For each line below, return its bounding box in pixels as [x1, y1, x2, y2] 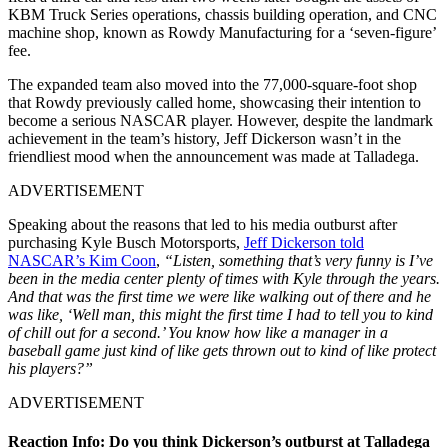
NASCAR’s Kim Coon [8, 251, 156, 269]
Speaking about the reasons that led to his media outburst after [8, 215, 397, 233]
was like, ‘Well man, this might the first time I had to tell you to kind [8, 305, 433, 323]
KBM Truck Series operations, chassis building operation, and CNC [8, 5, 437, 23]
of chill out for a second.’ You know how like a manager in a [8, 323, 388, 341]
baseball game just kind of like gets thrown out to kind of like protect [8, 341, 436, 359]
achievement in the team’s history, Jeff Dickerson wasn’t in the [8, 129, 401, 147]
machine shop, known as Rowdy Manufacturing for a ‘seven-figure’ [8, 23, 436, 41]
